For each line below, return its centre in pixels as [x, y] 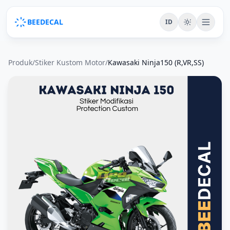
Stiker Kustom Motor [70, 62]
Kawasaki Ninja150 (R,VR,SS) [156, 62]
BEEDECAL [45, 22]
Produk [20, 62]
